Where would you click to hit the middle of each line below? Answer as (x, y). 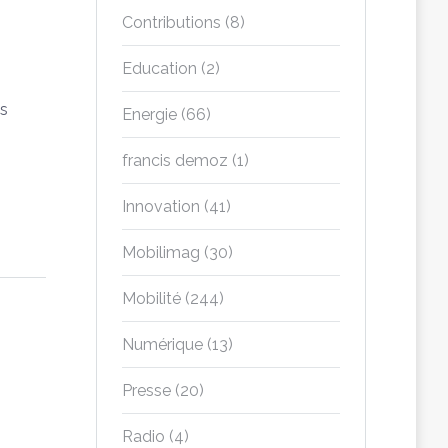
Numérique (162, 344)
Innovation (161, 206)
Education (159, 68)
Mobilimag (161, 252)
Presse (146, 390)
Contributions (171, 22)
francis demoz (175, 160)
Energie (149, 114)
